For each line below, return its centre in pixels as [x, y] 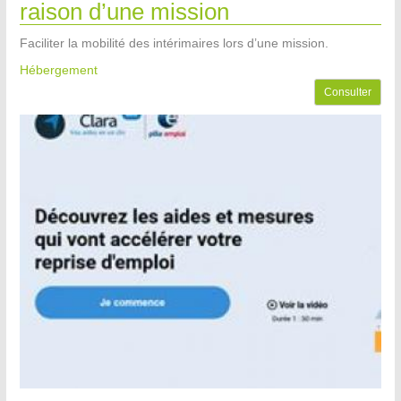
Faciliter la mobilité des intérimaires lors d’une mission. [174, 43]
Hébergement [59, 70]
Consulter [348, 93]
